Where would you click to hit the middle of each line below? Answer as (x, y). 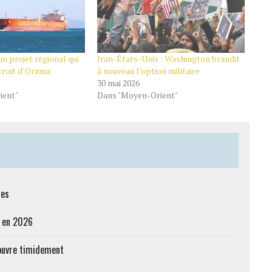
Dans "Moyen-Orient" (137, 95)
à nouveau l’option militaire (148, 70)
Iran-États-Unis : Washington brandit (168, 58)
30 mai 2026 (118, 83)
